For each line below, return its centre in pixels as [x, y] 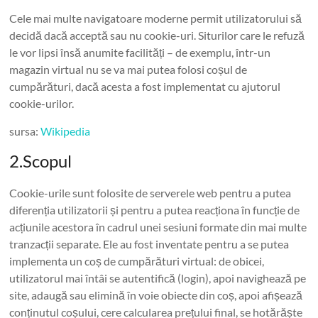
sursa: [25, 131]
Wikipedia [66, 131]
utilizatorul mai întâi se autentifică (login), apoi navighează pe [158, 278]
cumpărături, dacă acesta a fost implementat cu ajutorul [145, 86]
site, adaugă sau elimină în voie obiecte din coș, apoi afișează [156, 295]
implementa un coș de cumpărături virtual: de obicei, [137, 261]
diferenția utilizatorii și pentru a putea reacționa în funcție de [155, 210]
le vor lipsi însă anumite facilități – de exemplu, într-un [140, 52]
